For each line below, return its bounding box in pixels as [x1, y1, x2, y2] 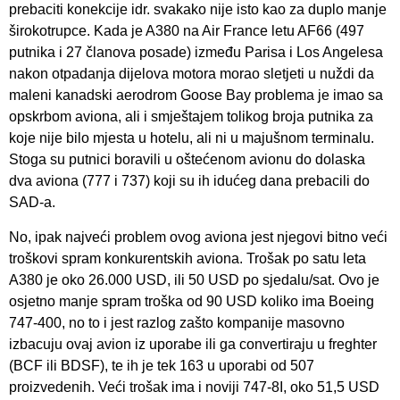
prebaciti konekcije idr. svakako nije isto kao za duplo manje [9, 2, 387, 18]
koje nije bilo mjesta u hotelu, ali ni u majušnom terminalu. [9, 130, 374, 146]
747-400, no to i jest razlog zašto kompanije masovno [9, 314, 345, 330]
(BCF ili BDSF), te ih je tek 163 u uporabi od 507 [9, 357, 314, 373]
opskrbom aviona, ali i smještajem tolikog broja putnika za [9, 109, 373, 125]
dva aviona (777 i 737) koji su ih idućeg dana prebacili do [9, 173, 370, 189]
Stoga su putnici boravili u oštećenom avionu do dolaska [9, 152, 365, 168]
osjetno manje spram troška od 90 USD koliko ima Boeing [9, 293, 374, 309]
